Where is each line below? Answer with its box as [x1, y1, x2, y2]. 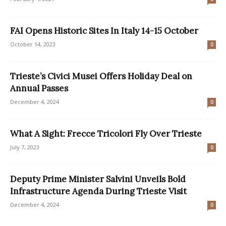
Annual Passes [10, 82, 68, 94]
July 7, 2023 [10, 143, 39, 151]
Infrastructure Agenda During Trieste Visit [10, 185, 187, 197]
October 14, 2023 [10, 40, 55, 48]
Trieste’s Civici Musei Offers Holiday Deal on [10, 70, 192, 82]
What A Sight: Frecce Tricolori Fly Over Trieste [10, 128, 202, 139]
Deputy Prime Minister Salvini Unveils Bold [10, 173, 186, 185]
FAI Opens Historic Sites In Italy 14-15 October [10, 25, 198, 36]
